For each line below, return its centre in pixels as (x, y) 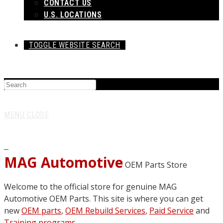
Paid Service (171, 211)
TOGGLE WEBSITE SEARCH (75, 45)
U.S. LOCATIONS (73, 15)
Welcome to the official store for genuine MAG (90, 187)
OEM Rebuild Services (105, 211)
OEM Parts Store (155, 165)
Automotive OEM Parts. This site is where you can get (104, 199)
